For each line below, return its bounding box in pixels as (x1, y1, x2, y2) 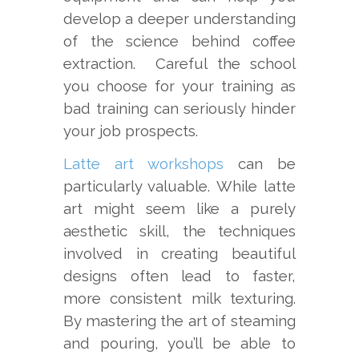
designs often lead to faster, (63, 266, 296, 284)
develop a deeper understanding (63, 9, 296, 27)
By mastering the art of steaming (63, 311, 296, 329)
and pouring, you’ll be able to (63, 333, 296, 352)
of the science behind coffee (63, 31, 296, 50)
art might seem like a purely (63, 199, 296, 217)
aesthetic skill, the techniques (63, 221, 296, 240)
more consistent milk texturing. (63, 288, 296, 307)
